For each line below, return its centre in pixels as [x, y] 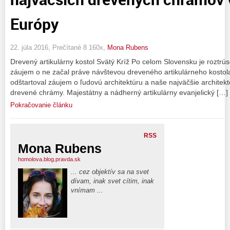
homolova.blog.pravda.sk [49, 159]
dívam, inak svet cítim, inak [112, 181]
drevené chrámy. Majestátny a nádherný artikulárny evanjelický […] [119, 92]
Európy [34, 24]
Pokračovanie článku [41, 105]
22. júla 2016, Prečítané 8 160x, [59, 47]
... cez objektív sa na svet [110, 171]
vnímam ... [87, 190]
